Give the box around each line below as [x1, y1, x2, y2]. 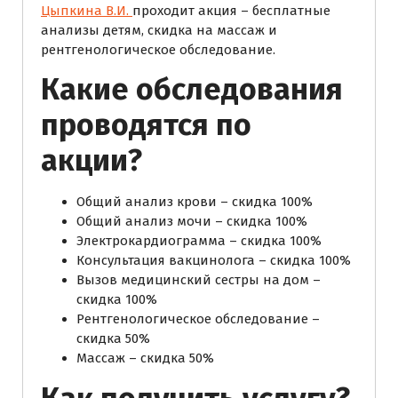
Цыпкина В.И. [41, 2, 132, 19]
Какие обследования [41, 70, 343, 107]
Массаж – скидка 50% [76, 349, 214, 366]
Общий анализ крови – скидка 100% [76, 193, 313, 210]
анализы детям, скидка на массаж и [41, 21, 277, 38]
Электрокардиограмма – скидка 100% [76, 232, 322, 249]
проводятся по [41, 106, 251, 143]
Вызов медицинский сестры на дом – [76, 271, 321, 288]
